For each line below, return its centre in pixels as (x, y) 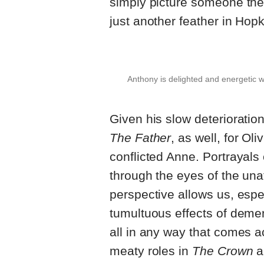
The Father (141, 138)
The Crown (223, 251)
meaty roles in (151, 251)
